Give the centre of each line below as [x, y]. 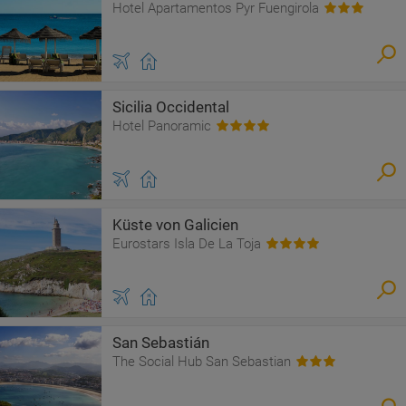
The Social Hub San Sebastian [202, 362]
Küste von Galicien [175, 225]
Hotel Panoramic [162, 126]
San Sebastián [161, 343]
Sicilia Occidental [171, 107]
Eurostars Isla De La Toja [187, 244]
